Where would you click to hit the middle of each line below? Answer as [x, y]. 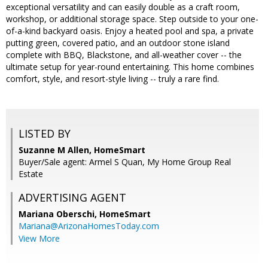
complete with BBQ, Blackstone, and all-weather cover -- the [124, 55]
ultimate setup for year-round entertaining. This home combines [130, 67]
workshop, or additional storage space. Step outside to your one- [132, 19]
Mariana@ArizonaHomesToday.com [89, 226]
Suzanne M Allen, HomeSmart [82, 150]
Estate [31, 174]
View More [39, 239]
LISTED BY [45, 134]
